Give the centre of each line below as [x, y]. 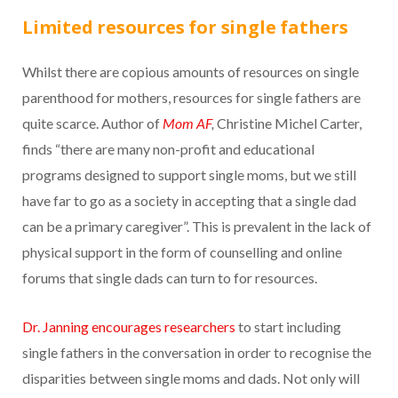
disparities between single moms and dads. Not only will [191, 378]
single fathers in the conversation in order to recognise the [197, 353]
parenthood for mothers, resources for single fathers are [191, 98]
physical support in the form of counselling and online [182, 252]
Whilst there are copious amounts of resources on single [191, 72]
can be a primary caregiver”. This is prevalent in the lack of [197, 227]
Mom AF [187, 123]
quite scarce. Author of [92, 123]
